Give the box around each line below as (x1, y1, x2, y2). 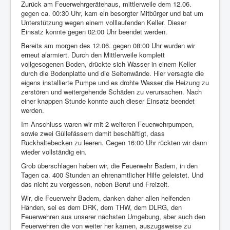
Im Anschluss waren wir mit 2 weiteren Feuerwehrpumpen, (21, 119, 194, 129)
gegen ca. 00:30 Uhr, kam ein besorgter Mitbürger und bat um (21, 8, 203, 18)
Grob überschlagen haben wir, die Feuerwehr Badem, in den (21, 161, 198, 170)
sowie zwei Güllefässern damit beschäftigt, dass (21, 128, 165, 138)
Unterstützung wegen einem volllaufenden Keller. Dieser (21, 17, 186, 27)
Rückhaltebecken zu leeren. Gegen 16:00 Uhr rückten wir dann (21, 138, 207, 147)
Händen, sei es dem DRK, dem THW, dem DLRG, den (21, 202, 182, 212)
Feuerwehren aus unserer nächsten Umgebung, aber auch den (21, 212, 205, 221)
